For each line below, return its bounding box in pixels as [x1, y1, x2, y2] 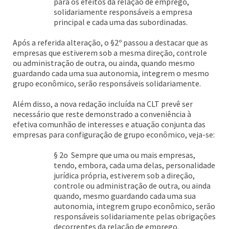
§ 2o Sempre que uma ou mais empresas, [54, 150, 195, 160]
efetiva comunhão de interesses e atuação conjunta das [13, 119, 205, 129]
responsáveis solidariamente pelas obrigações [54, 211, 216, 221]
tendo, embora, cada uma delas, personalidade [54, 160, 215, 170]
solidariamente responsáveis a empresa [54, 7, 192, 17]
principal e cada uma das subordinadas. [54, 17, 188, 27]
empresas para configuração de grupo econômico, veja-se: [13, 129, 215, 140]
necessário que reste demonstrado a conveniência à [13, 109, 191, 119]
